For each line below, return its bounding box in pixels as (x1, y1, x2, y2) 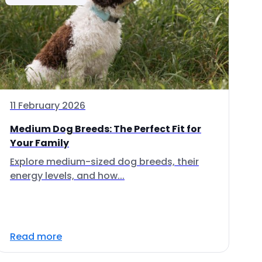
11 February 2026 (10, 99, 85, 112)
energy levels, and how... (10, 169, 125, 182)
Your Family (10, 136, 69, 150)
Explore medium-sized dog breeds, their (10, 155, 199, 168)
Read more (10, 230, 62, 243)
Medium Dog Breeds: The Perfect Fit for (10, 122, 201, 136)
